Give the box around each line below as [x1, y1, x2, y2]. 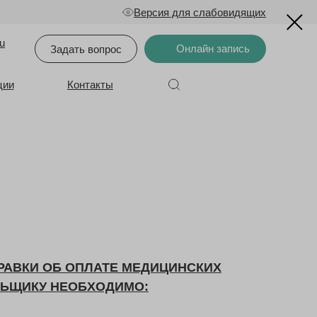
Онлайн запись [176, 42, 250, 54]
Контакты [67, 79, 113, 91]
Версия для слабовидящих [134, 6, 266, 18]
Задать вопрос [50, 42, 122, 55]
